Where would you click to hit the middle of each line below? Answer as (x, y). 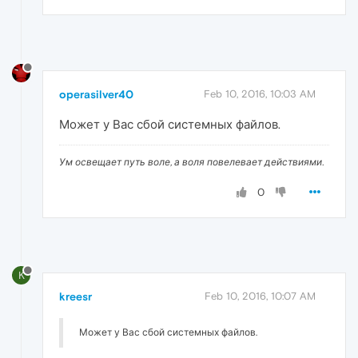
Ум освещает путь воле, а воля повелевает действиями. (191, 162)
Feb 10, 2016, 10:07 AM (260, 296)
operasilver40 (96, 94)
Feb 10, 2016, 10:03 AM (260, 93)
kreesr (76, 297)
